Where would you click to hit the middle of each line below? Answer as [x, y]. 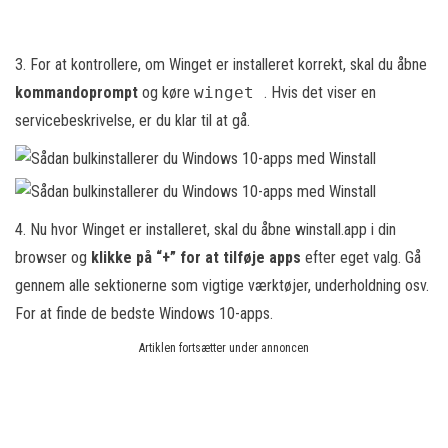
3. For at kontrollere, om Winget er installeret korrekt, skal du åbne [221, 64]
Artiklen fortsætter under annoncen [224, 348]
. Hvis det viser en [320, 92]
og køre [168, 92]
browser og [53, 257]
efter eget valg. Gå [363, 257]
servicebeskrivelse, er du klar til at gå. [132, 120]
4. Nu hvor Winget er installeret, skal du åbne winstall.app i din [205, 229]
